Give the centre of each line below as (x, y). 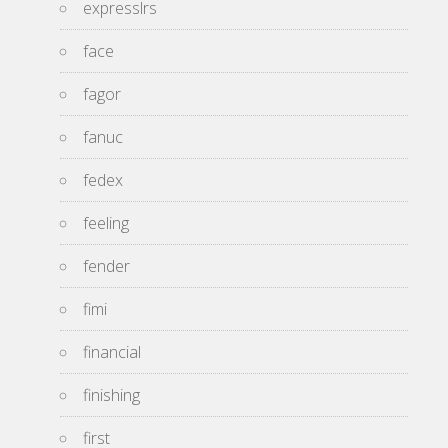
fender (106, 266)
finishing (111, 395)
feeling (106, 223)
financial (112, 352)
